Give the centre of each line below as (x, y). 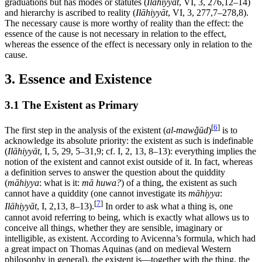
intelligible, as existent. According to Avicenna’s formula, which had (130, 238)
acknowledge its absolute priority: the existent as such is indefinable (129, 141)
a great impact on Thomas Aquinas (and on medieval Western (118, 249)
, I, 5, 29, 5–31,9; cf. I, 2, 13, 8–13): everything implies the (148, 151)
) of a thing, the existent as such (179, 183)
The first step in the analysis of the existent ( (85, 130)
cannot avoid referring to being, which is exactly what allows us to (127, 217)
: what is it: (61, 183)
